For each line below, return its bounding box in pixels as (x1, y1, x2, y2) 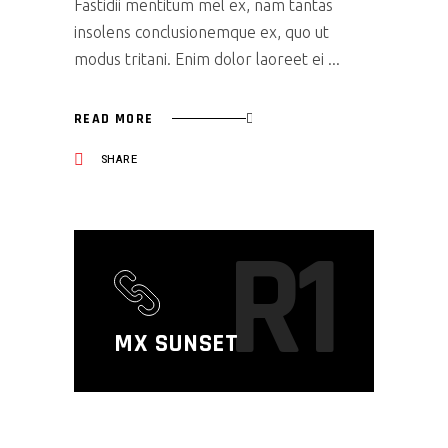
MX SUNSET (114, 328, 239, 361)
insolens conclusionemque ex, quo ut (74, 23, 329, 42)
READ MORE (74, 109, 154, 128)
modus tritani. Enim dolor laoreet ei (74, 50, 328, 69)
